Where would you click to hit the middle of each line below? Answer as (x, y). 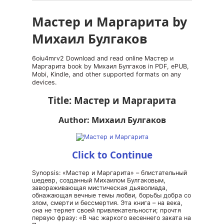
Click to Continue (112, 155)
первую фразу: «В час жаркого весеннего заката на (111, 218)
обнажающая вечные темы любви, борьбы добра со (111, 195)
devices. (44, 82)
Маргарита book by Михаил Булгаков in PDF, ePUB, (110, 66)
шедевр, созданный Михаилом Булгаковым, (99, 180)
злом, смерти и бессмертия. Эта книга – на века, (107, 203)
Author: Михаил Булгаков (112, 120)
